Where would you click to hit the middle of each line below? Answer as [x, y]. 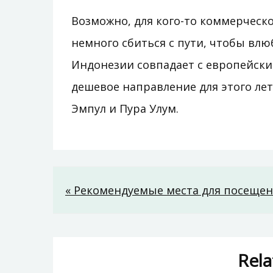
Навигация [122, 193]
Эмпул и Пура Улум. [125, 109]
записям [108, 247]
